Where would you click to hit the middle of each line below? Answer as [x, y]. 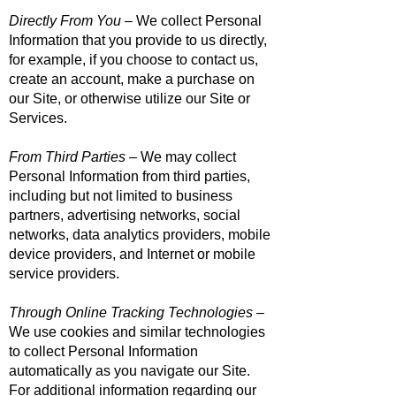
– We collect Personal [191, 21]
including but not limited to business [121, 196]
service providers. [64, 274]
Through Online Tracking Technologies [131, 312]
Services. [38, 118]
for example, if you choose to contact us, [133, 60]
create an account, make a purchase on [132, 79]
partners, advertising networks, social [125, 215]
